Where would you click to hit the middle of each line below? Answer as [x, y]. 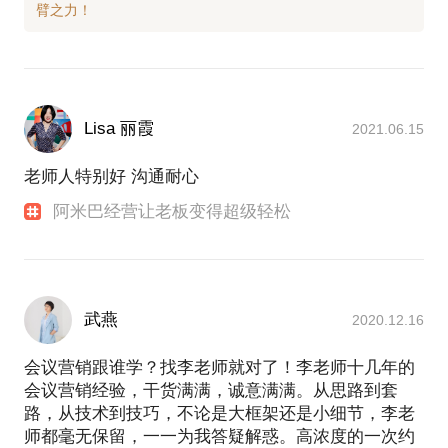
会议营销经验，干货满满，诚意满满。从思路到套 [211, 391]
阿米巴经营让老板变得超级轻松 [172, 211]
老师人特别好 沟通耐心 [111, 176]
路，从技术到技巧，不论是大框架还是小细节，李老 [219, 414]
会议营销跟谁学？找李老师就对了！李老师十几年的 [219, 368]
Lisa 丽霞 [119, 128]
